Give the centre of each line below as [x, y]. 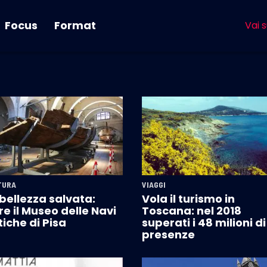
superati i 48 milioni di [204, 223]
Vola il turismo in [188, 199]
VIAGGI [154, 185]
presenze [168, 235]
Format [75, 25]
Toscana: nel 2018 [192, 211]
